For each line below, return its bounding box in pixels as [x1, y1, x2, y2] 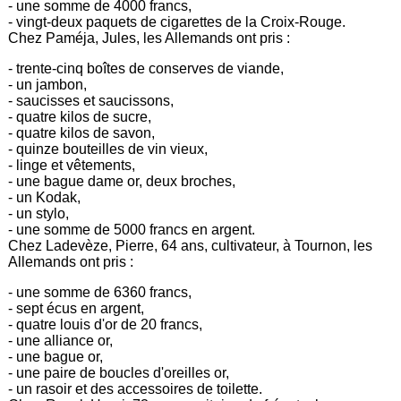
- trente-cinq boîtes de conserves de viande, [8, 60, 285, 76]
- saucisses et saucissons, [8, 92, 175, 108]
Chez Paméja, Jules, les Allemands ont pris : [8, 30, 291, 46]
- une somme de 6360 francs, [8, 284, 192, 300]
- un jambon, [8, 76, 88, 92]
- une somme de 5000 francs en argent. [8, 221, 256, 237]
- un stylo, [8, 205, 70, 221]
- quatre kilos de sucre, [8, 108, 152, 124]
